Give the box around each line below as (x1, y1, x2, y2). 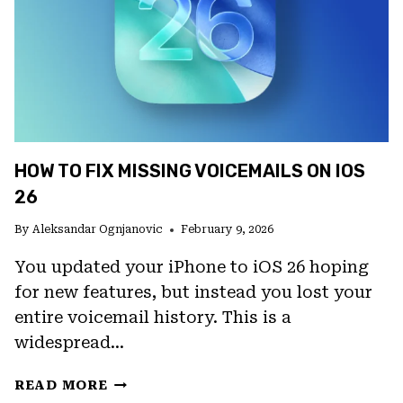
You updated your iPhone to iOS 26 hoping (14, 257, 369, 277)
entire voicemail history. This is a (14, 308, 291, 327)
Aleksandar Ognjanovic (32, 223, 164, 237)
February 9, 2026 (181, 223, 274, 237)
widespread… (14, 333, 124, 353)
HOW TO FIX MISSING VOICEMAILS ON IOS (14, 160, 365, 183)
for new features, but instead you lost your (14, 282, 372, 302)
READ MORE (14, 378, 108, 394)
